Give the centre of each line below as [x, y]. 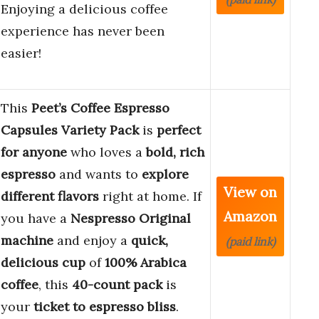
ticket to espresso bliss [105, 307]
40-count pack [117, 285]
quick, [150, 241]
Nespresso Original [131, 219]
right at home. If [150, 197]
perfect [179, 130]
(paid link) [250, 242]
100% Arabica [146, 263]
